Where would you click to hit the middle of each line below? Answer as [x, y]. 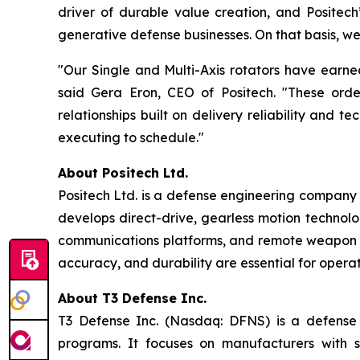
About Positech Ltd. [123, 173]
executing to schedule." [131, 138]
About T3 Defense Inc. [132, 299]
